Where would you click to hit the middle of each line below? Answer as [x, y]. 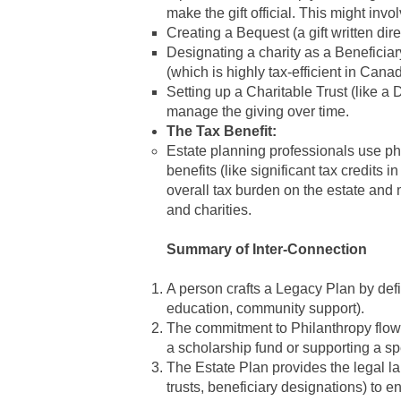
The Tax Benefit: [222, 131]
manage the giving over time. [258, 111]
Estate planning [216, 151]
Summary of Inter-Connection [267, 249]
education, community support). [265, 308]
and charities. [209, 210]
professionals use [325, 151]
